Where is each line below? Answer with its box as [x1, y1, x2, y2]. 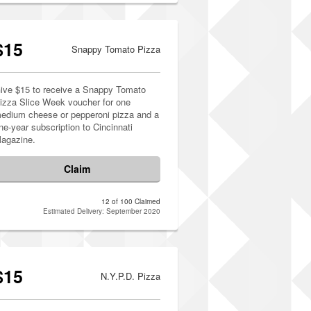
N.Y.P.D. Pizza [101, 269, 160, 283]
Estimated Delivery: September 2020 [43, 206, 160, 216]
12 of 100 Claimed [101, 196, 160, 206]
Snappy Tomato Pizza [72, 42, 160, 56]
